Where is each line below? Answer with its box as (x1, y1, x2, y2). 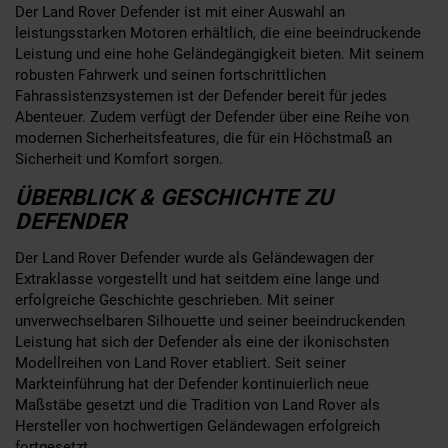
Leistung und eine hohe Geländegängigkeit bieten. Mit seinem (15, 44, 424, 63)
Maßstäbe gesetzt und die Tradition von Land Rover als (15, 395, 380, 414)
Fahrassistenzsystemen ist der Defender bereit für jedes (15, 86, 387, 105)
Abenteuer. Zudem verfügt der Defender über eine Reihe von (15, 107, 409, 126)
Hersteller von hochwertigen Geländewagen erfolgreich (15, 416, 380, 435)
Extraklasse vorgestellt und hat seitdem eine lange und (15, 269, 379, 288)
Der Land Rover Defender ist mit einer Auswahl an (15, 2, 345, 21)
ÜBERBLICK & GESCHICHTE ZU (15, 183, 333, 210)
